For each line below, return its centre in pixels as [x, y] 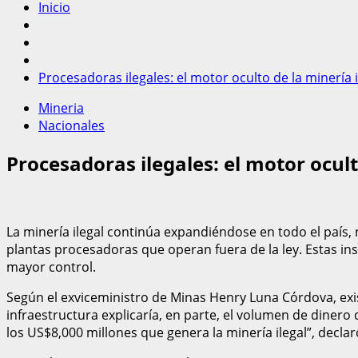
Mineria [61, 108]
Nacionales [72, 125]
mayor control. [51, 267]
